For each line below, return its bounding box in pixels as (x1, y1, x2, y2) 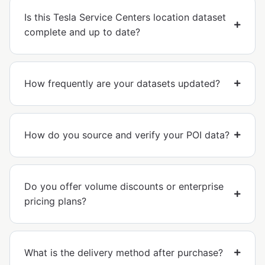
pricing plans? (24, 195, 86, 207)
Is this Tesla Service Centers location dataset (24, 11, 226, 23)
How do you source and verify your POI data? (24, 128, 230, 141)
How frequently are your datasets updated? (24, 77, 220, 89)
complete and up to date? (24, 25, 140, 38)
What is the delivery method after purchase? (24, 246, 223, 258)
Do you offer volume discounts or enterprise (24, 180, 224, 192)
